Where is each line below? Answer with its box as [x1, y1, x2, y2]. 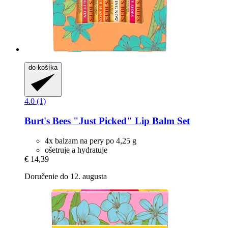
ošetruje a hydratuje [45, 145, 107, 154]
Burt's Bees [24, 115, 71, 126]
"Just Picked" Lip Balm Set [71, 115, 190, 126]
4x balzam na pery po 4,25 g [45, 136, 136, 145]
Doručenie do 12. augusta [24, 172, 107, 181]
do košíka [28, 63, 58, 71]
